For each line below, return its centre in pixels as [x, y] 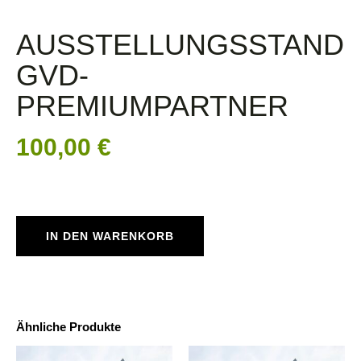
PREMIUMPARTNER [152, 106]
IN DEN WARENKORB [110, 237]
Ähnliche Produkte [68, 327]
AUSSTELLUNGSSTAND [180, 45]
